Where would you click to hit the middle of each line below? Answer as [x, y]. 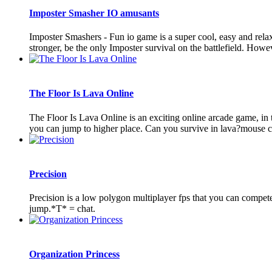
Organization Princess [74, 254]
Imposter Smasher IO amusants [94, 13]
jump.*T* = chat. [62, 209]
